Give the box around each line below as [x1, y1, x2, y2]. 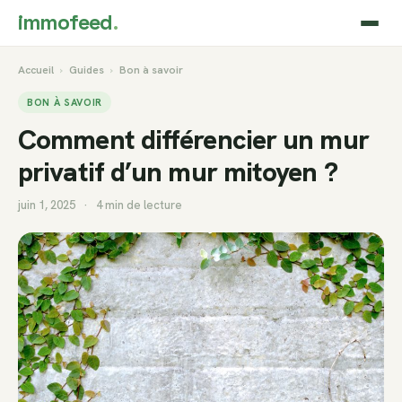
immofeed [18, 9, 113, 36]
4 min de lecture [96, 197, 182, 213]
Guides [69, 63, 104, 77]
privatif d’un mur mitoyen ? [18, 154, 337, 189]
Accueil [18, 63, 54, 77]
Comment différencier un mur [18, 122, 369, 157]
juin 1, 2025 [18, 197, 75, 213]
